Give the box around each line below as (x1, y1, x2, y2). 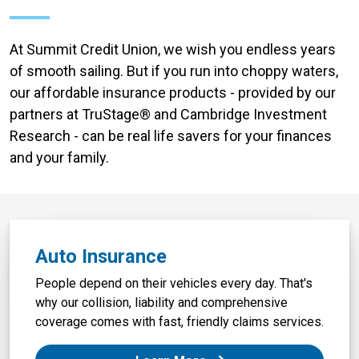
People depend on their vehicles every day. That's (35, 276, 313, 292)
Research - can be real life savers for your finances (10, 127, 332, 145)
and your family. (10, 149, 109, 167)
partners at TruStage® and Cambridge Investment (10, 106, 327, 123)
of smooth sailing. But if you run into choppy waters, (10, 63, 338, 80)
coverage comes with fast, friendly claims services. (35, 314, 324, 330)
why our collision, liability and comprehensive (35, 295, 288, 311)
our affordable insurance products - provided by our (10, 84, 336, 102)
